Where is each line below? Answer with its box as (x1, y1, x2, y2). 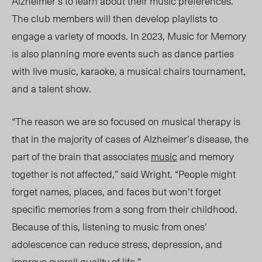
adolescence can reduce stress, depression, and (12, 236, 222, 252)
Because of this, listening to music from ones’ (12, 219, 207, 235)
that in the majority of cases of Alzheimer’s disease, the (12, 131, 249, 147)
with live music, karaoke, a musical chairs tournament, (12, 63, 246, 79)
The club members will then (12, 11, 135, 26)
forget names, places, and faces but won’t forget (12, 184, 221, 199)
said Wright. (118, 166, 175, 182)
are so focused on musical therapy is (82, 113, 240, 129)
